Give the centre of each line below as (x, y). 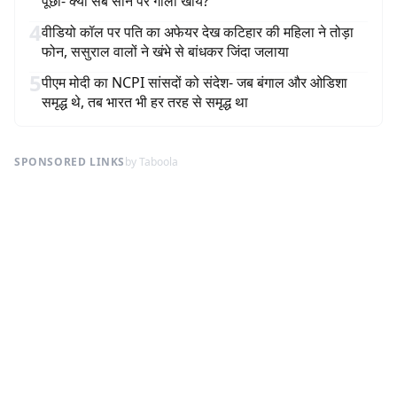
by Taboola (152, 162)
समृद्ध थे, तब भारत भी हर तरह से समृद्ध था (145, 102)
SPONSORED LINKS (70, 162)
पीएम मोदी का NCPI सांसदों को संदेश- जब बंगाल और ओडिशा (195, 82)
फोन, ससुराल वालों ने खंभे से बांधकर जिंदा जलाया (165, 51)
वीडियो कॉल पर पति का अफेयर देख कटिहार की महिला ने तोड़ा (198, 32)
